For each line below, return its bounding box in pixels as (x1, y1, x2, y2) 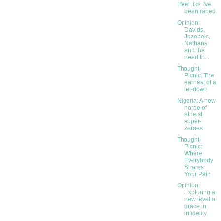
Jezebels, (184, 33, 210, 40)
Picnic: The (184, 72, 214, 79)
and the (184, 47, 205, 54)
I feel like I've (177, 1, 211, 8)
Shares (184, 164, 204, 171)
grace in (184, 203, 206, 210)
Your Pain (184, 171, 211, 178)
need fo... (184, 54, 209, 61)
